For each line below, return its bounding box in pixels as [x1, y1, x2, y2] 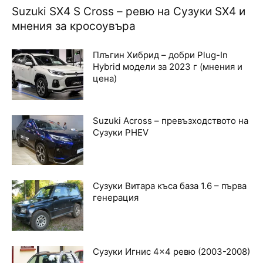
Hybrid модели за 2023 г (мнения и [93, 60, 243, 72]
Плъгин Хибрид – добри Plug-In [93, 49, 228, 60]
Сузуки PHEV [93, 126, 149, 138]
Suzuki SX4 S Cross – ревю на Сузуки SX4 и [12, 4, 245, 18]
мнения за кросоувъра [12, 19, 136, 33]
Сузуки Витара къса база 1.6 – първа [93, 180, 247, 192]
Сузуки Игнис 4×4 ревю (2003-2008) [93, 245, 251, 257]
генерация [93, 192, 139, 204]
